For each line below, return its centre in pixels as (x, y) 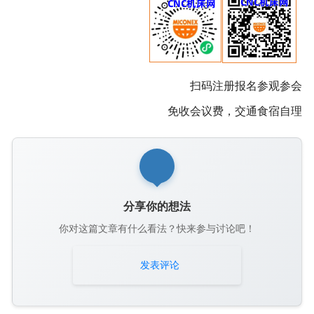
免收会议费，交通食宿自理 (235, 111)
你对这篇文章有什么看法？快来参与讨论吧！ (157, 229)
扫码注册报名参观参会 (246, 86)
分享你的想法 (157, 207)
